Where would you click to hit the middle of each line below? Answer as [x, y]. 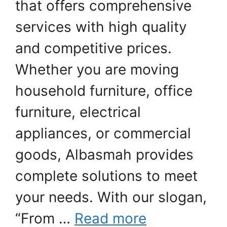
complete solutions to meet [106, 176]
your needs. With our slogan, [111, 197]
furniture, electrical [78, 112]
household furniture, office [104, 90]
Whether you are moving [97, 69]
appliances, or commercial [103, 133]
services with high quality [101, 27]
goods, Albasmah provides [104, 154]
